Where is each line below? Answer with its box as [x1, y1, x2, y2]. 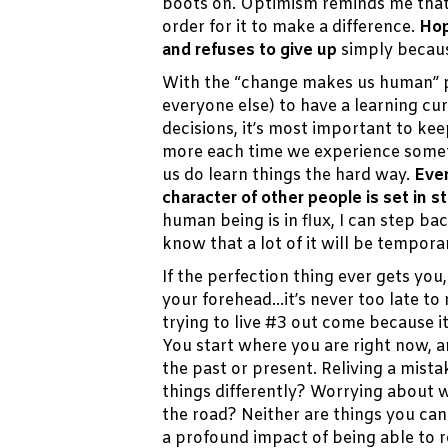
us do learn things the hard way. [162, 165, 414, 187]
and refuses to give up [162, 40, 337, 62]
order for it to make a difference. [162, 17, 419, 39]
